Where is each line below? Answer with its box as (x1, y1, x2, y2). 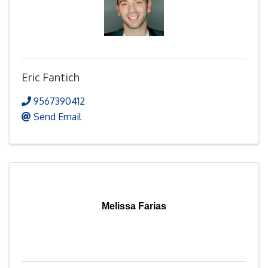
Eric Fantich (22, 70, 80, 84)
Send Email (33, 110, 81, 123)
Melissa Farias (102, 200, 166, 211)
